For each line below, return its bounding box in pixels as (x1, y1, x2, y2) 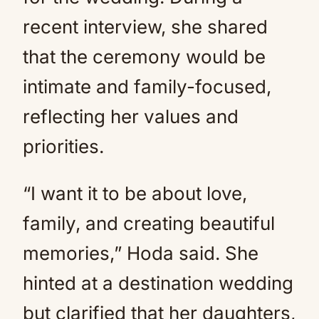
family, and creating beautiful (23, 212, 275, 234)
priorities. (23, 135, 104, 157)
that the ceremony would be (23, 46, 266, 68)
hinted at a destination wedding (23, 272, 293, 294)
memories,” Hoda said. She (23, 242, 258, 264)
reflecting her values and (23, 105, 239, 127)
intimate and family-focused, (23, 75, 271, 98)
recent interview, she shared (23, 16, 268, 38)
